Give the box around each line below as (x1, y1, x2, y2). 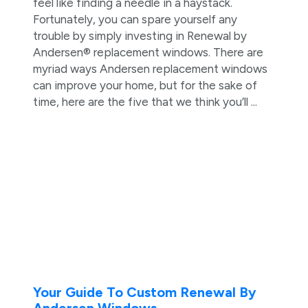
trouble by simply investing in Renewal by (32, 28, 247, 43)
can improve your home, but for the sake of (32, 78, 257, 92)
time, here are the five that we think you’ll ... (32, 94, 257, 109)
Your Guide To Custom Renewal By (32, 284, 256, 301)
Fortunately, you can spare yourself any (32, 12, 237, 26)
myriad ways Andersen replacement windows (32, 61, 267, 76)
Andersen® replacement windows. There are (32, 45, 263, 59)
